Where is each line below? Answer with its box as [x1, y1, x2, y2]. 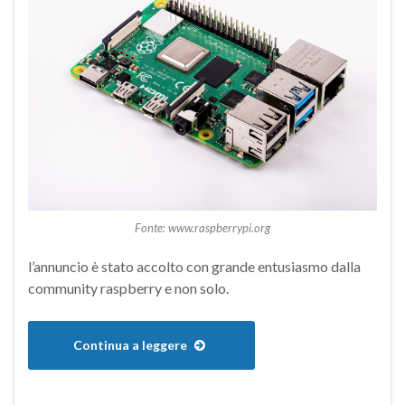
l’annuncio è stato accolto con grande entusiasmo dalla [28, 257, 361, 275]
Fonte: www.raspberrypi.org [135, 220, 270, 235]
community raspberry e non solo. [28, 278, 229, 297]
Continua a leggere [73, 336, 190, 353]
